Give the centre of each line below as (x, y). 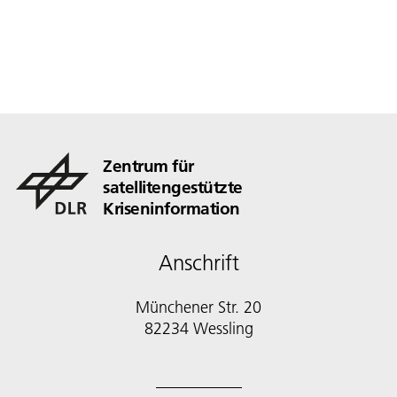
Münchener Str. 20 (198, 307)
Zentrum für (148, 166)
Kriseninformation (171, 209)
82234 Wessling (198, 329)
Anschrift (198, 263)
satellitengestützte (173, 187)
